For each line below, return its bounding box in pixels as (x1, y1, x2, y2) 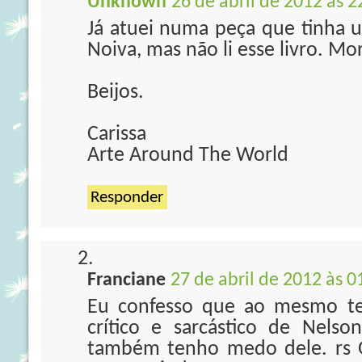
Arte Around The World (87, 145, 288, 166)
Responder (90, 189, 163, 206)
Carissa (87, 124, 146, 145)
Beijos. (87, 82, 144, 103)
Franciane (87, 271, 166, 290)
